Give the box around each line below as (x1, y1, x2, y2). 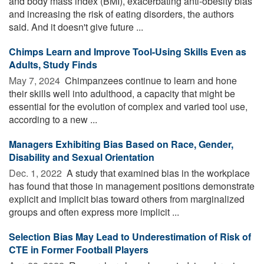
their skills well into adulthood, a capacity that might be (9, 86, 235, 100)
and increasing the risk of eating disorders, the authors (9, 6, 234, 21)
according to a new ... (9, 112, 97, 126)
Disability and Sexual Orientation (9, 150, 154, 164)
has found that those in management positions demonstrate (9, 179, 255, 193)
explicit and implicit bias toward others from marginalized (9, 192, 245, 206)
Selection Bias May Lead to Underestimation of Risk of (9, 229, 251, 243)
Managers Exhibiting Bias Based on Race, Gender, (9, 137, 233, 151)
